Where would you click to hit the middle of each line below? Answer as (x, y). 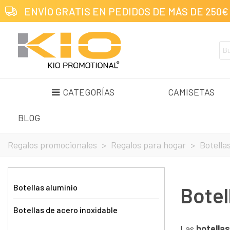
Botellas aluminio (45, 187)
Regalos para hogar (148, 145)
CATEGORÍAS (88, 92)
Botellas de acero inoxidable (65, 210)
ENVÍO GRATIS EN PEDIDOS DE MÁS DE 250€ (126, 11)
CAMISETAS (191, 92)
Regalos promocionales (52, 145)
